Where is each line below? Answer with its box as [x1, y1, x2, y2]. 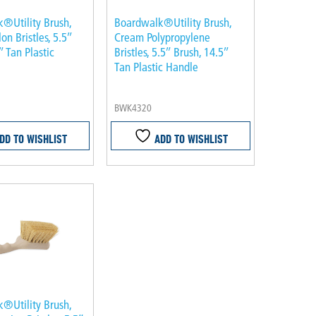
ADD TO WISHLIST [151, 132, 228, 145]
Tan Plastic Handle [114, 59, 199, 75]
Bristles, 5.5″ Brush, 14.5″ [114, 44, 229, 60]
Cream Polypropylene [114, 30, 211, 45]
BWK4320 [114, 102, 152, 114]
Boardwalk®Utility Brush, [114, 15, 232, 30]
